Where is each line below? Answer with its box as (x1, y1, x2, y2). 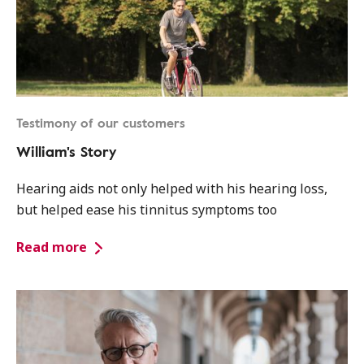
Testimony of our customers (16, 113, 185, 132)
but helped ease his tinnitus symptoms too (16, 201, 277, 219)
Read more (16, 238, 87, 256)
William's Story (16, 141, 116, 162)
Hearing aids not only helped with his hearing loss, (16, 180, 327, 197)
